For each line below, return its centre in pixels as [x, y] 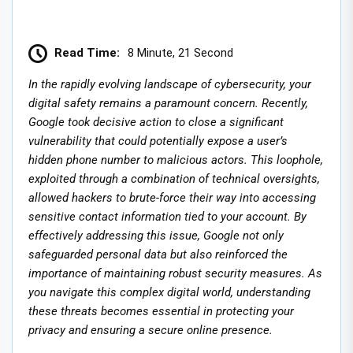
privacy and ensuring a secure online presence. [150, 330]
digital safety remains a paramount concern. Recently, [168, 103]
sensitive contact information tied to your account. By [167, 216]
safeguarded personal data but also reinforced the [158, 254]
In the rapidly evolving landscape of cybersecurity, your [170, 84]
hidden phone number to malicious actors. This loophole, [176, 160]
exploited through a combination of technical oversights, [174, 178]
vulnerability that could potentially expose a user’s [158, 141]
